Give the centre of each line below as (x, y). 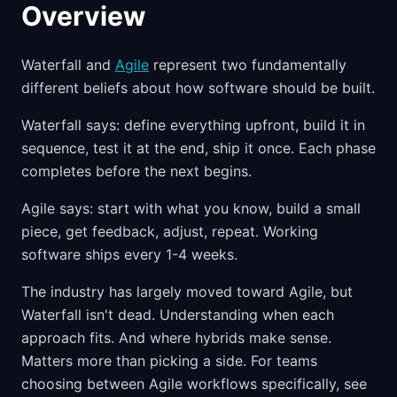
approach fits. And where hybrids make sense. (176, 338)
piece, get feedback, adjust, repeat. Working (170, 231)
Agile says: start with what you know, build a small (191, 208)
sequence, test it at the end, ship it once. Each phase (198, 148)
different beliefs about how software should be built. (198, 88)
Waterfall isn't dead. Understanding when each (178, 315)
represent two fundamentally (248, 65)
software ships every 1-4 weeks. (129, 254)
